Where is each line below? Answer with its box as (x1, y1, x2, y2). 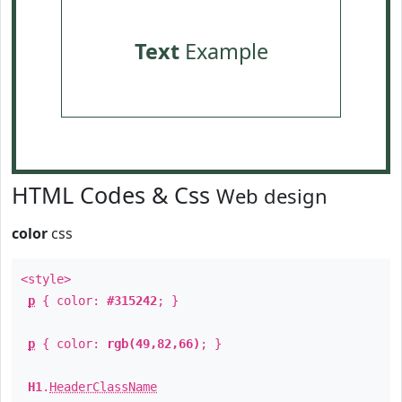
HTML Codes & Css (12, 179, 216, 210)
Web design (216, 182, 328, 209)
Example (179, 37, 268, 66)
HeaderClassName (49, 380, 157, 394)
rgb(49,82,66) (107, 336, 200, 351)
